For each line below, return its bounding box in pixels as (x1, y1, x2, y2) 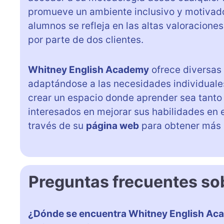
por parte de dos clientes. (28, 33, 143, 45)
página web (86, 119, 139, 131)
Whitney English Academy (28, 63, 149, 75)
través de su (28, 119, 86, 131)
